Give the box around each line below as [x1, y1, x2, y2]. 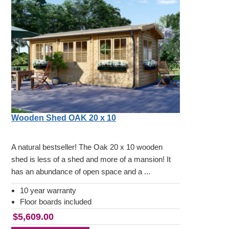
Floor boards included [20, 197, 91, 207]
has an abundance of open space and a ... [11, 167, 150, 176]
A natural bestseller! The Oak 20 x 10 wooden [11, 143, 163, 152]
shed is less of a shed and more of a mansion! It [11, 155, 171, 164]
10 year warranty [20, 186, 76, 195]
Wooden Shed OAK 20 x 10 [11, 113, 116, 123]
